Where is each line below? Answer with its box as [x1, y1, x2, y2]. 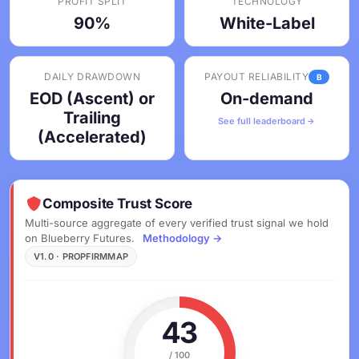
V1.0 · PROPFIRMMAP [34, 251, 128, 262]
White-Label [219, 14, 315, 33]
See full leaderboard [218, 115, 305, 127]
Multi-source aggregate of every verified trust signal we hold [25, 216, 329, 229]
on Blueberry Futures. [25, 232, 138, 244]
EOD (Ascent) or [30, 89, 155, 108]
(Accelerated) [38, 127, 147, 147]
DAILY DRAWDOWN [44, 71, 140, 83]
